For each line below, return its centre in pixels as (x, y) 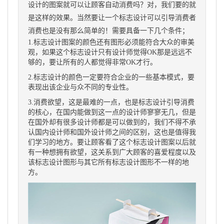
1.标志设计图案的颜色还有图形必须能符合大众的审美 (111, 42)
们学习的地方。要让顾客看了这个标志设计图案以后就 (112, 142)
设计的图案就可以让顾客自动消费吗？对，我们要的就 (112, 5)
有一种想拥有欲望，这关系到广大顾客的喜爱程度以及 (112, 152)
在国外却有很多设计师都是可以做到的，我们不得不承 (112, 122)
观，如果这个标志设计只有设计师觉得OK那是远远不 (110, 52)
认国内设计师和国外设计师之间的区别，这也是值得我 (112, 132)
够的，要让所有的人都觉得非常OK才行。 (92, 62)
